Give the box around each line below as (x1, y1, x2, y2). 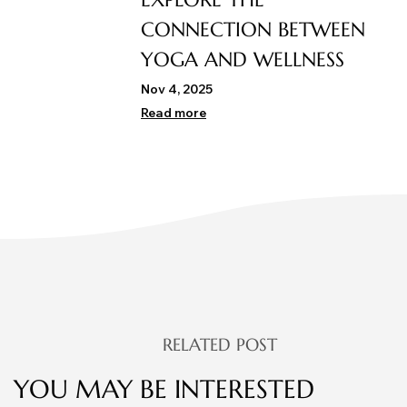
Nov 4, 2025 (141, 81, 213, 98)
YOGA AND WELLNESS (141, 47, 344, 73)
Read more (141, 104, 206, 122)
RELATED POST (163, 333, 277, 356)
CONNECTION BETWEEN (141, 17, 365, 43)
